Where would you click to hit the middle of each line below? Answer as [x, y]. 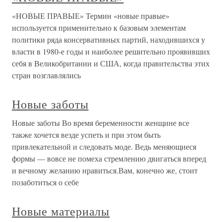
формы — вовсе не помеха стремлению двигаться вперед [109, 159]
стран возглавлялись [46, 75]
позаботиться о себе [45, 182]
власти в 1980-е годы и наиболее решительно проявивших [111, 52]
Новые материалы [61, 211]
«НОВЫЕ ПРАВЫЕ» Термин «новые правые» [91, 16]
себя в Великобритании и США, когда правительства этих [111, 63]
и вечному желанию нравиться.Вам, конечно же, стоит [105, 170]
